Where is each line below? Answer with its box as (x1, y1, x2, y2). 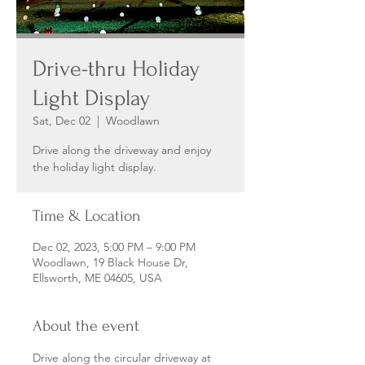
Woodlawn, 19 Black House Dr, (33, 254, 188, 270)
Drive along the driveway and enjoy (33, 142, 211, 157)
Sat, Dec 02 (33, 112, 90, 128)
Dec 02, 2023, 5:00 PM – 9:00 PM (33, 239, 196, 254)
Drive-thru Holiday (33, 55, 200, 81)
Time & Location (33, 206, 141, 225)
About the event (33, 316, 139, 335)
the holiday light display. (33, 159, 156, 174)
